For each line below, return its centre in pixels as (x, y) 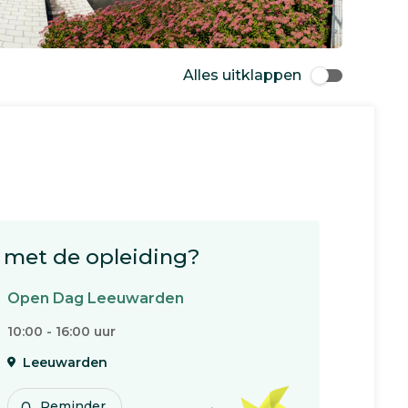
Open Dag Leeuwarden (96, 298)
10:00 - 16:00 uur (61, 331)
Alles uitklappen (242, 75)
